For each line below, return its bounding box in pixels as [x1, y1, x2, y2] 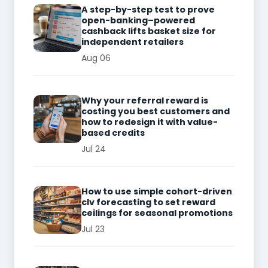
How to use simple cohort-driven [81, 185, 232, 197]
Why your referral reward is [81, 94, 208, 106]
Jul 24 [81, 142, 106, 155]
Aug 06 [81, 51, 111, 64]
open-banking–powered [81, 14, 195, 26]
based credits [81, 126, 145, 139]
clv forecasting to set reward [81, 196, 215, 208]
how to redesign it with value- [81, 115, 218, 128]
